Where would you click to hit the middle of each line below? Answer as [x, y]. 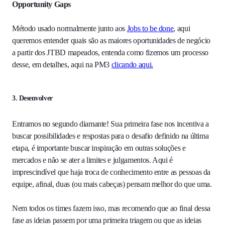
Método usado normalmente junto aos [70, 29]
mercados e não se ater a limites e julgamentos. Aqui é [92, 160]
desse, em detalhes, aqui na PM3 [62, 65]
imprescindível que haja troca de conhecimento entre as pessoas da [111, 172]
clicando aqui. [132, 65]
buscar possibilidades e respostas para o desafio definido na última [110, 136]
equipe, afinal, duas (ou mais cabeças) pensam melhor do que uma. [112, 184]
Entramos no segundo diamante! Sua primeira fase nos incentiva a [110, 124]
